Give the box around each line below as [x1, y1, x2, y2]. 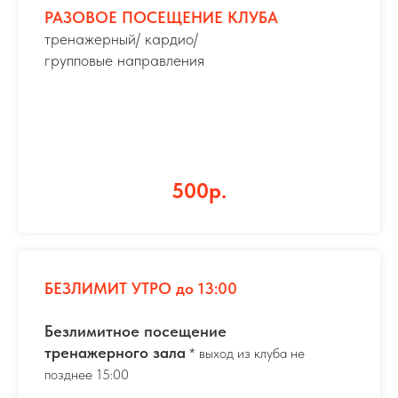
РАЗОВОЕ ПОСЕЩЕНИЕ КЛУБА [44, 8, 278, 27]
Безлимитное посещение [44, 322, 227, 340]
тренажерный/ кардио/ [44, 29, 198, 48]
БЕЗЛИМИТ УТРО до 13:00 [44, 279, 237, 298]
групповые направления [44, 51, 204, 69]
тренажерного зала [44, 343, 186, 362]
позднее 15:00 [44, 366, 129, 383]
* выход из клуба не [186, 345, 305, 362]
